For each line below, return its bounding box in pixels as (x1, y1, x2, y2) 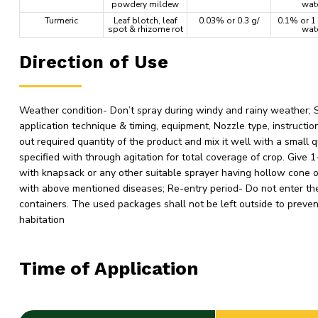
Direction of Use (19, 52, 168, 72)
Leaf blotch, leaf (113, 15, 177, 26)
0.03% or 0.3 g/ (199, 15, 259, 26)
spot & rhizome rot (107, 23, 183, 35)
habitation (19, 213, 65, 226)
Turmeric (45, 15, 78, 26)
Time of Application (19, 258, 199, 279)
